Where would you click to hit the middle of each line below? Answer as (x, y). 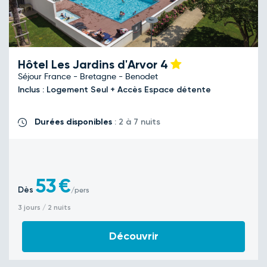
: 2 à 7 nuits (136, 122)
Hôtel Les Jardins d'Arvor (89, 64)
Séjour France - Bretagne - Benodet (88, 76)
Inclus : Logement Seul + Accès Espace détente (116, 90)
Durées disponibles (73, 122)
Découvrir (133, 236)
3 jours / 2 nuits (44, 207)
